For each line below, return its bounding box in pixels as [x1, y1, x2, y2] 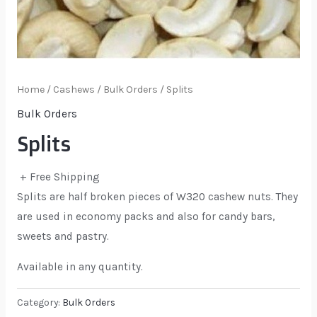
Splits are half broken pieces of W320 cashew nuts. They [16, 190, 298, 203]
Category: [16, 296, 62, 309]
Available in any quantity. [16, 260, 143, 274]
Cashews [52, 83, 95, 96]
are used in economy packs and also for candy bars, [16, 209, 275, 223]
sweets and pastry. [16, 229, 109, 243]
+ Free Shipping [19, 170, 100, 183]
